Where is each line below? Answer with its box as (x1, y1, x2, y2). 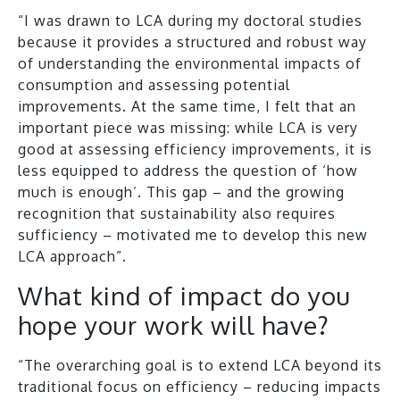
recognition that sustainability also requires (18, 204, 336, 222)
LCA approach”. (18, 246, 127, 265)
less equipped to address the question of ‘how (18, 161, 358, 179)
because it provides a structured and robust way (18, 32, 367, 51)
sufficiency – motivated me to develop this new (18, 225, 368, 244)
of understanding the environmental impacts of (18, 54, 362, 72)
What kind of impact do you (18, 279, 351, 312)
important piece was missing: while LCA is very (18, 118, 358, 137)
